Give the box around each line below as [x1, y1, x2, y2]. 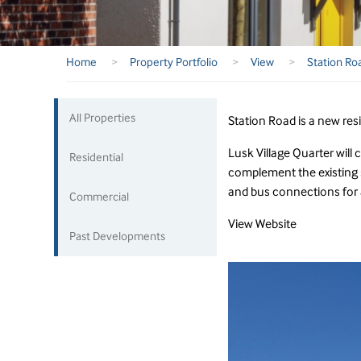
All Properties [69, 111, 136, 124]
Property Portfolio [130, 56, 221, 68]
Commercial [69, 190, 130, 203]
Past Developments [69, 230, 166, 243]
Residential [69, 151, 124, 164]
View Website [227, 216, 297, 231]
